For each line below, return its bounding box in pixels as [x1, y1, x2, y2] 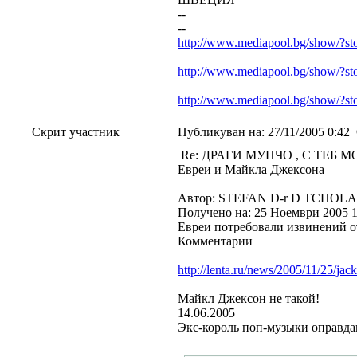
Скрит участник [32, 125, 120, 139]
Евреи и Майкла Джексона [178, 163, 324, 176]
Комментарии [178, 234, 253, 248]
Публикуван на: [178, 125, 265, 139]
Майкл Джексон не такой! [178, 292, 320, 305]
